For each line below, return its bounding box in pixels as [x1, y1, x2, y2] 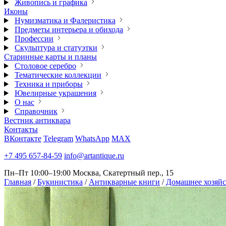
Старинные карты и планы [4, 52, 97, 61]
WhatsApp [75, 134, 109, 143]
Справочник [14, 107, 58, 116]
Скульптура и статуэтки [14, 43, 97, 52]
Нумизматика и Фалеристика [14, 16, 116, 25]
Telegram [43, 134, 73, 143]
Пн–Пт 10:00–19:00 [4, 168, 71, 177]
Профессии [14, 34, 53, 43]
